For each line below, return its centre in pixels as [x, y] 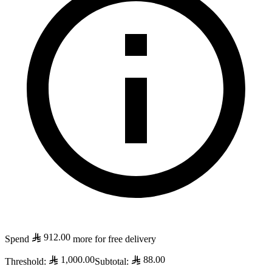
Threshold [24, 262]
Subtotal [110, 262]
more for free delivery [114, 239]
